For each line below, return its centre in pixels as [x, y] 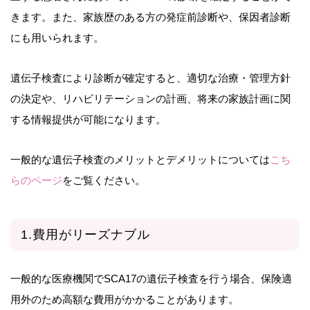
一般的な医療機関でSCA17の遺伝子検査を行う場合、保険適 [151, 279]
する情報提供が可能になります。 [88, 120]
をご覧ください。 [104, 181]
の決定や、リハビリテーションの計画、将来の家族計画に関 [151, 99]
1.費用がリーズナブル [85, 235]
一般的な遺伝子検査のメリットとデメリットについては [140, 160]
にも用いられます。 [57, 38]
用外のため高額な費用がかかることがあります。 [125, 300]
